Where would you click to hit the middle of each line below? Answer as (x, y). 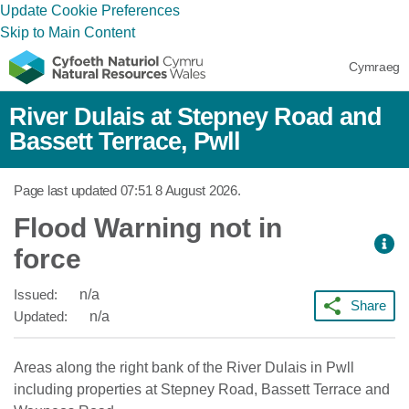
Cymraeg (374, 67)
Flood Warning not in (148, 228)
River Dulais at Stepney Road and (195, 117)
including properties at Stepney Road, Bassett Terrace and (202, 389)
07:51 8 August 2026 (178, 190)
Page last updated (67, 190)
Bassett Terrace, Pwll (125, 142)
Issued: (37, 294)
